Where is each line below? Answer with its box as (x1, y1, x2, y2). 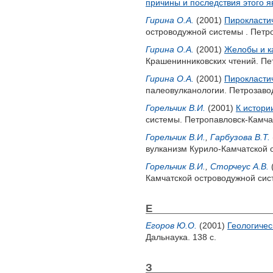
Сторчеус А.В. (210, 161, 269, 171)
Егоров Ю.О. (146, 221, 197, 230)
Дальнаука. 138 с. (146, 232, 216, 242)
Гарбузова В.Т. (210, 132, 270, 142)
